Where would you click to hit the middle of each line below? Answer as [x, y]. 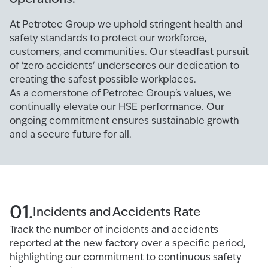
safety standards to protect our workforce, [108, 38]
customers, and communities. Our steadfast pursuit [129, 52]
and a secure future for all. [71, 134]
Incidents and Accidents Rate [117, 211]
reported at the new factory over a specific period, [127, 243]
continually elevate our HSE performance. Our [117, 107]
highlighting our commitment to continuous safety [126, 257]
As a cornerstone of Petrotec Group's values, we [121, 93]
